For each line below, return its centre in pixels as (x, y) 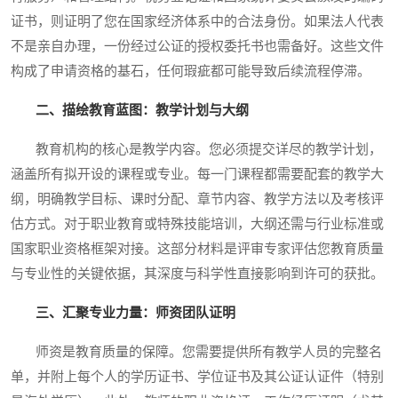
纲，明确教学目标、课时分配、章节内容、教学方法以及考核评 (197, 199)
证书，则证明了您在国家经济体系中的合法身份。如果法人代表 (197, 22)
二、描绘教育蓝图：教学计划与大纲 (142, 111)
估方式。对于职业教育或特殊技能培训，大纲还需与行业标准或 (197, 224)
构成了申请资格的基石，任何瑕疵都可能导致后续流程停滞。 (191, 72)
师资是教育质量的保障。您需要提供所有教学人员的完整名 (196, 352)
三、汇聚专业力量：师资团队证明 (135, 313)
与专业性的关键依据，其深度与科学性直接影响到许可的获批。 (197, 274)
